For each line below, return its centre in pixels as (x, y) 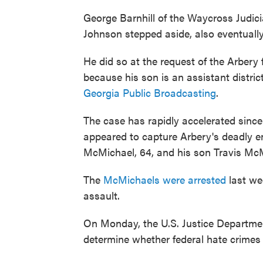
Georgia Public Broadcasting (150, 92)
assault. (102, 195)
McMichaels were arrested (165, 179)
